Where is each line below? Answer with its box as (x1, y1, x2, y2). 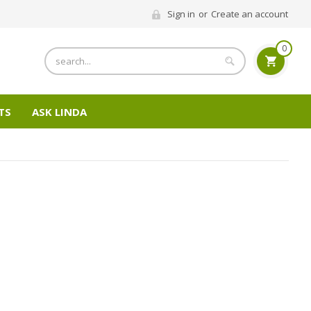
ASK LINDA (31, 104, 87, 119)
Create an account (211, 8, 288, 21)
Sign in (167, 8, 195, 21)
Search (44, 48, 75, 62)
